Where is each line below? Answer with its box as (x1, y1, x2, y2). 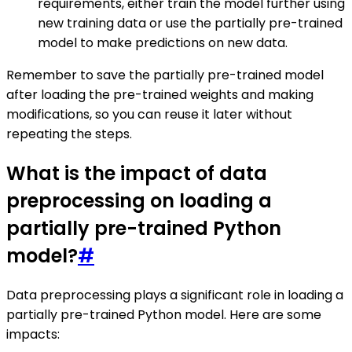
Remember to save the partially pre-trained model (6, 65, 324, 84)
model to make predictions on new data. (38, 33, 288, 52)
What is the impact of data (6, 159, 267, 186)
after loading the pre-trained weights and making (6, 85, 313, 104)
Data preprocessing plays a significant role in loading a (6, 285, 343, 304)
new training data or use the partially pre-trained (38, 13, 343, 32)
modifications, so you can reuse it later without (6, 104, 292, 123)
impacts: (6, 324, 60, 343)
